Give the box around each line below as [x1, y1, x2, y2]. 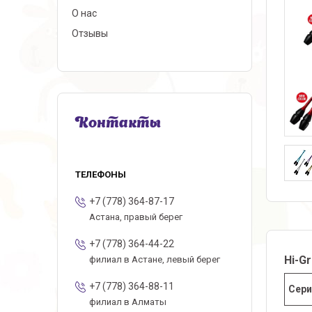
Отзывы [72, 28, 108, 39]
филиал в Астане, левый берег [89, 254, 220, 265]
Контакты [75, 117, 161, 131]
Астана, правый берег [89, 212, 182, 222]
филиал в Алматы [89, 297, 166, 307]
